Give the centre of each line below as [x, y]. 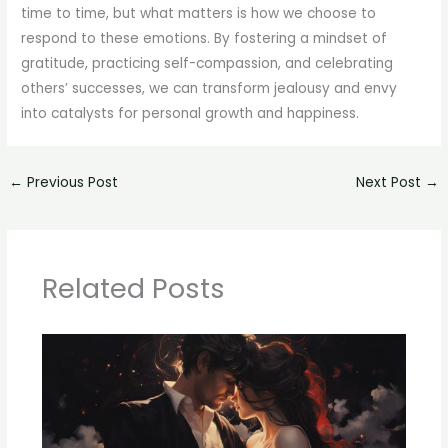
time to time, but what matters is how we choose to [199, 13]
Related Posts [133, 289]
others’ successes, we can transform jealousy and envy [209, 88]
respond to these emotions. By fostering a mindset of [204, 38]
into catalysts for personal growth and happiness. [190, 113]
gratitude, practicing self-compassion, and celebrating [207, 63]
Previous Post [71, 182]
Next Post [390, 182]
